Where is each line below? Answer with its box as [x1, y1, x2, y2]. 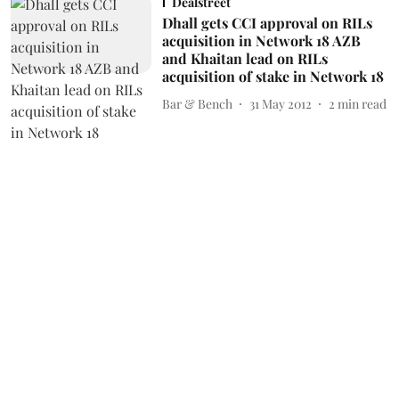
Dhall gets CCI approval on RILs [161, 13, 372, 32]
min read [337, 94, 387, 112]
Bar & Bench [161, 94, 232, 112]
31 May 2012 [248, 94, 312, 112]
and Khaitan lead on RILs [161, 49, 328, 68]
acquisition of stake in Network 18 [161, 67, 384, 85]
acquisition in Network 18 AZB [161, 31, 361, 50]
